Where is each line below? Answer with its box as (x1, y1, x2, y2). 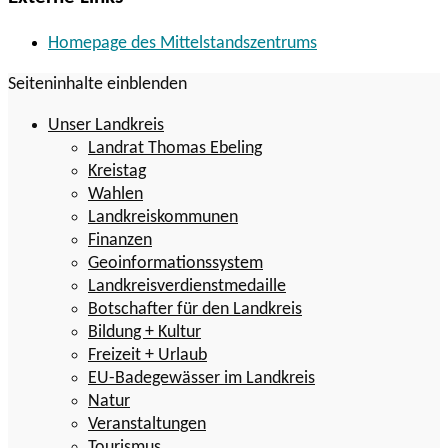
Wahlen (88, 185, 143, 205)
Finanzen (88, 231, 152, 251)
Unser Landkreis (48, 116, 164, 136)
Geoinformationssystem (88, 254, 263, 274)
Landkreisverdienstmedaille (88, 277, 286, 297)
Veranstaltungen (88, 415, 206, 435)
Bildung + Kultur (88, 323, 201, 343)
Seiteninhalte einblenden (8, 75, 187, 95)
